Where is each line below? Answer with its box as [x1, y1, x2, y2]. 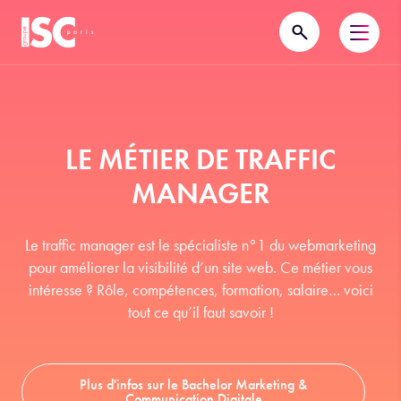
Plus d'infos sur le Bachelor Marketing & [80, 375, 307, 394]
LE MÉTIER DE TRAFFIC [65, 141, 336, 178]
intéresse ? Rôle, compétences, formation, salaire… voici [28, 279, 373, 300]
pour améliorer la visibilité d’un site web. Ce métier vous [29, 257, 372, 277]
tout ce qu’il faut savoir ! [127, 302, 274, 322]
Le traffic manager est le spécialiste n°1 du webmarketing [25, 235, 376, 255]
